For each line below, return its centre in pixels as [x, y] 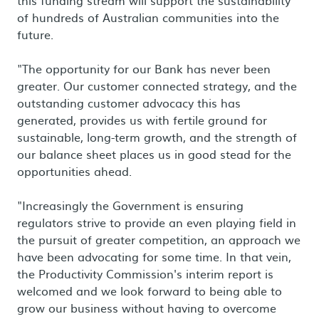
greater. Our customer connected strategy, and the [157, 85]
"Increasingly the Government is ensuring [130, 205]
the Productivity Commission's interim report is [145, 273]
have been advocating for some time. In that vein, [154, 256]
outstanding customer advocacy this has [129, 103]
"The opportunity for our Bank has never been [144, 68]
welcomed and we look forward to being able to [150, 291]
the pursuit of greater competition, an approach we [159, 239]
